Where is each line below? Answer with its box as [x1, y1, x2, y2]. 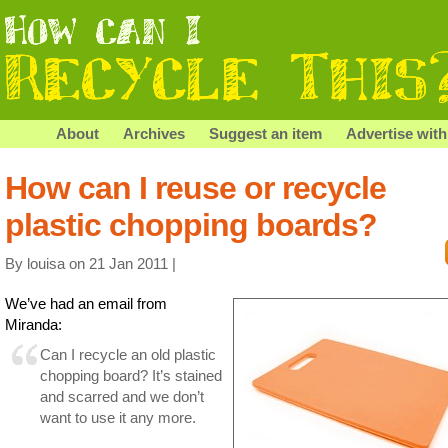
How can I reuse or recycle [5, 170, 386, 206]
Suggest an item [209, 125, 322, 142]
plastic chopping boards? [5, 207, 377, 243]
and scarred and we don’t [40, 387, 204, 405]
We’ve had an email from [5, 294, 167, 312]
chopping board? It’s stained [40, 366, 222, 384]
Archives [123, 125, 185, 142]
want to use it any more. [40, 408, 196, 426]
